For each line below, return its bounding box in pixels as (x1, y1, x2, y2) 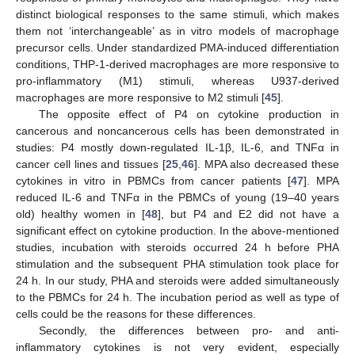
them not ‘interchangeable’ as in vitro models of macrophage (16, 24, 339, 37)
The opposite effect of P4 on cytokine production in (38, 107, 339, 120)
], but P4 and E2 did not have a (158, 207, 340, 220)
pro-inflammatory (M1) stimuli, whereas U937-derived (16, 74, 339, 87)
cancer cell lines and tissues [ (16, 157, 166, 170)
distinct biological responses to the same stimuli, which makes (16, 7, 339, 21)
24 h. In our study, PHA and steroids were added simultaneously (16, 273, 339, 287)
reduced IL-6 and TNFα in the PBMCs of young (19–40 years (16, 190, 339, 204)
